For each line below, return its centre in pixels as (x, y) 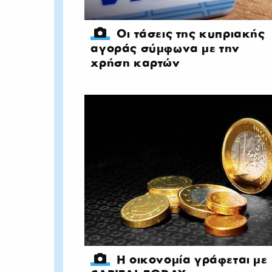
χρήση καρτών (135, 63)
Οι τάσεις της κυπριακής (191, 33)
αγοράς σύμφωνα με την (165, 48)
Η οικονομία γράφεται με (192, 259)
